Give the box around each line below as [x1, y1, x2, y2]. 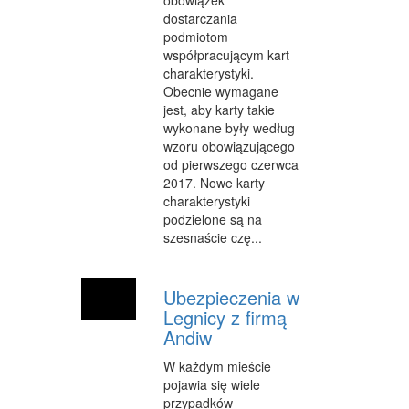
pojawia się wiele [163, 375, 260, 394]
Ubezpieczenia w [163, 284, 299, 311]
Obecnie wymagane [163, 82, 278, 101]
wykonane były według [163, 119, 295, 138]
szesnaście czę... [163, 228, 262, 247]
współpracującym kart [163, 46, 289, 65]
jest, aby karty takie [163, 100, 275, 120]
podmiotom [163, 27, 228, 47]
